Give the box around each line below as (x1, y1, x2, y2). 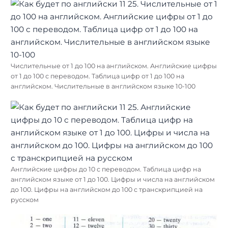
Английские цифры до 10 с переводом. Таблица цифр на (11, 165, 201, 174)
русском (11, 196, 39, 204)
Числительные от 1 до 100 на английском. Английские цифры (11, 62, 217, 70)
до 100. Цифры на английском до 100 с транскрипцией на (11, 186, 203, 194)
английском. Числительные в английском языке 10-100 (11, 82, 195, 91)
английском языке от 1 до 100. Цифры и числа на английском (11, 176, 215, 184)
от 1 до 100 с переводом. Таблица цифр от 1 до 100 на (11, 72, 184, 80)
